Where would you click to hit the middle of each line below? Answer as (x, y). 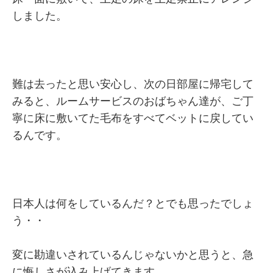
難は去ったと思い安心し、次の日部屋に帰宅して (133, 84)
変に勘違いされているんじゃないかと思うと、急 (133, 255)
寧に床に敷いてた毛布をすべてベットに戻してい (133, 118)
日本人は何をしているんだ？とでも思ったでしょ (133, 204)
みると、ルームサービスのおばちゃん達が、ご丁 (133, 101)
